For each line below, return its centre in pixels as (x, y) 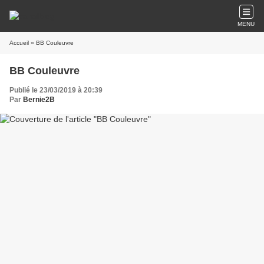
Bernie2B (39, 100)
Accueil (19, 43)
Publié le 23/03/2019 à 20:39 (56, 90)
